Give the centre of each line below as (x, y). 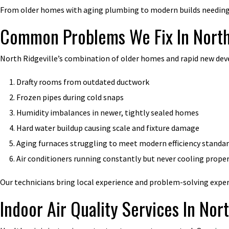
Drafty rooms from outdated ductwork (83, 82)
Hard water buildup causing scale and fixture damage (108, 128)
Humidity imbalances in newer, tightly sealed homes (108, 112)
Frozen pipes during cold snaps (70, 97)
